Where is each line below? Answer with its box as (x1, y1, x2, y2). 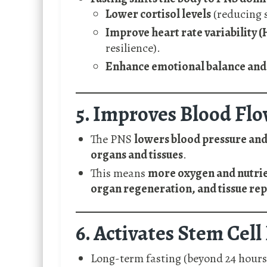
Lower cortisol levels (105, 6, 211, 23)
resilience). (105, 40, 160, 57)
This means (91, 165, 148, 182)
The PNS (91, 131, 134, 148)
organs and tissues (91, 147, 183, 163)
